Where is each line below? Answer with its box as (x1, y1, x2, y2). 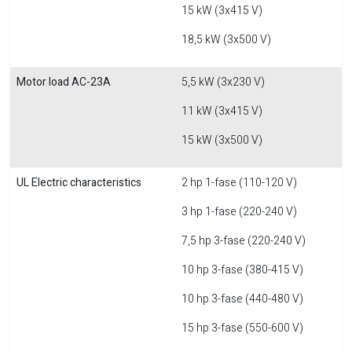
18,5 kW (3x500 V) (181, 31, 271, 48)
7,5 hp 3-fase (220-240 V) (181, 233, 306, 249)
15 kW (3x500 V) (181, 132, 262, 148)
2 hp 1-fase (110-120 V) (181, 174, 297, 191)
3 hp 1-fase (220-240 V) (181, 203, 297, 220)
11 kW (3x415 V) (181, 103, 262, 119)
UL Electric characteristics (16, 174, 141, 191)
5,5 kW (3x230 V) (181, 74, 265, 90)
